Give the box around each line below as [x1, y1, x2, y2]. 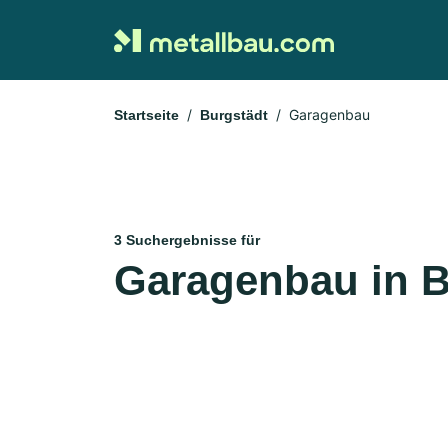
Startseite [114, 107, 179, 123]
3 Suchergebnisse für [114, 232, 260, 248]
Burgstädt [200, 107, 268, 123]
